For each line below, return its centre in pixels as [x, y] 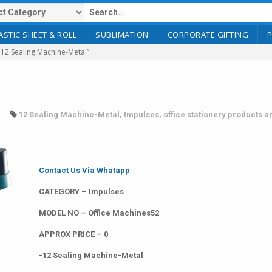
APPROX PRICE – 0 [73, 234]
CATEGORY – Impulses [81, 192]
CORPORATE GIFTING [208, 35]
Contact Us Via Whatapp [84, 170]
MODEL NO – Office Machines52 [99, 213]
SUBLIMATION [122, 35]
